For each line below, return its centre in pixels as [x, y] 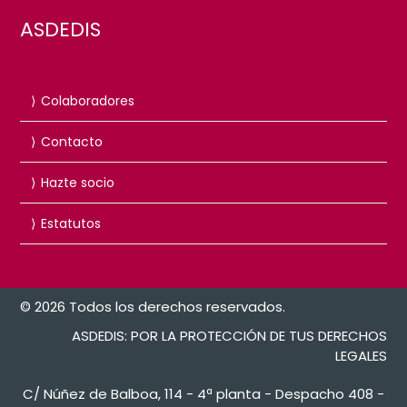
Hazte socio [78, 182]
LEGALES [361, 355]
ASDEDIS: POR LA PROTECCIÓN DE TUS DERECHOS [229, 335]
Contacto [72, 141]
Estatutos [71, 223]
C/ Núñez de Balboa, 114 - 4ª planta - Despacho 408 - [203, 393]
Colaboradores [88, 100]
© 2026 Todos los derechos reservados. [153, 306]
